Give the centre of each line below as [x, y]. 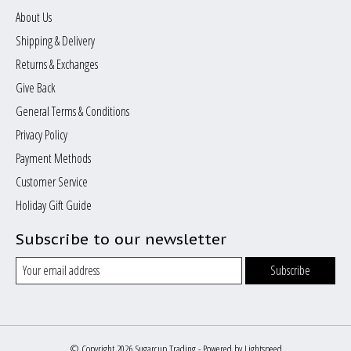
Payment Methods [53, 158]
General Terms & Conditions [72, 111]
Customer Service [52, 181]
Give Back [36, 87]
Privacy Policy [42, 134]
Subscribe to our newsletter [121, 238]
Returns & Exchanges [57, 64]
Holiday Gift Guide [54, 205]
